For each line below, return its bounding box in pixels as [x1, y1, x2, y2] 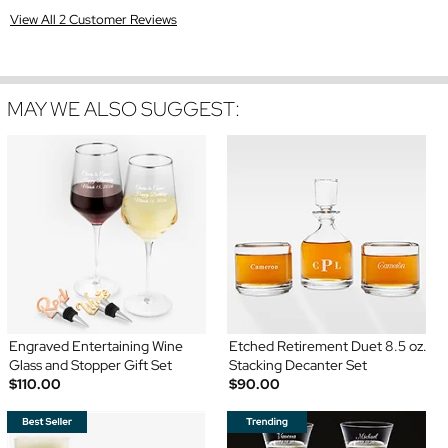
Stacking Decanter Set [229, 355, 367, 374]
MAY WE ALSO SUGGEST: [7, 95, 240, 122]
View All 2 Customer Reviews [10, 10, 177, 28]
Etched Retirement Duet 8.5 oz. [229, 336, 427, 355]
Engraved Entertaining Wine [8, 336, 183, 355]
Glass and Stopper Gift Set [8, 355, 172, 374]
